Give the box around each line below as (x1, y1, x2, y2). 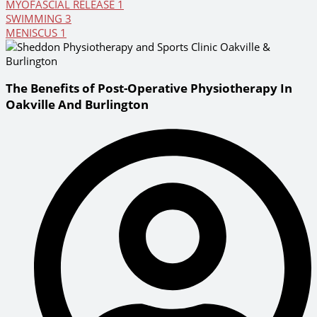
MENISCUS (6, 25, 60, 40)
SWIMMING (6, 11, 65, 26)
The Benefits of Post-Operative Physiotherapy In (6, 80, 292, 97)
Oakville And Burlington (6, 96, 149, 113)
